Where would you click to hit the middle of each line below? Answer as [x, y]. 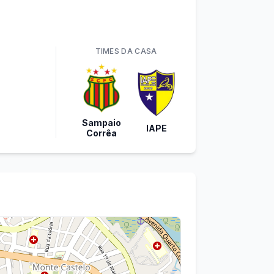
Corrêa [102, 133]
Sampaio [102, 123]
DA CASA [138, 51]
